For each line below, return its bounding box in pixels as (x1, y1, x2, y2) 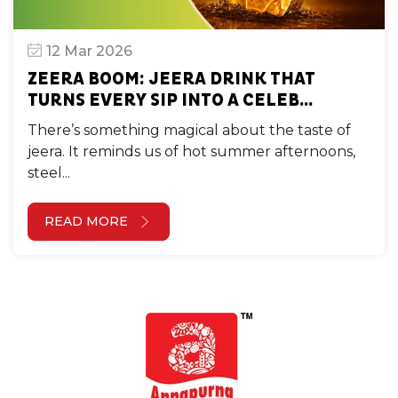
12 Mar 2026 (46, 42, 132, 60)
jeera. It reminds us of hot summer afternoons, (28, 142, 355, 160)
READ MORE (44, 212, 128, 229)
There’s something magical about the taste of (28, 121, 351, 139)
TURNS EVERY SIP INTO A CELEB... (28, 89, 313, 111)
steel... (28, 163, 70, 181)
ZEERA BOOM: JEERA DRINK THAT (28, 68, 315, 90)
